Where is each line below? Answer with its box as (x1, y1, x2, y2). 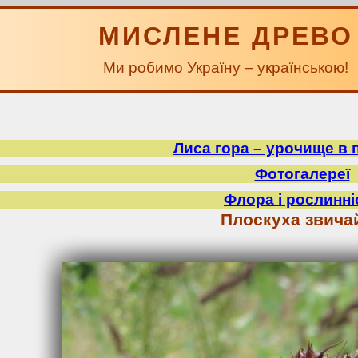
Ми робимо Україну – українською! (103, 59, 348, 76)
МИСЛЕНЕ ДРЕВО (98, 22, 353, 50)
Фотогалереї (254, 165, 350, 182)
